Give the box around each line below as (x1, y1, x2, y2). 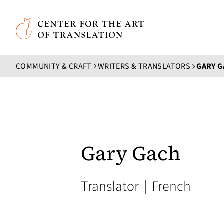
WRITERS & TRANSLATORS (97, 61, 191, 72)
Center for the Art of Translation (15, 18, 135, 31)
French (149, 176, 191, 196)
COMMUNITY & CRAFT (16, 61, 92, 72)
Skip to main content (15, 8, 103, 22)
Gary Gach (81, 140, 181, 167)
